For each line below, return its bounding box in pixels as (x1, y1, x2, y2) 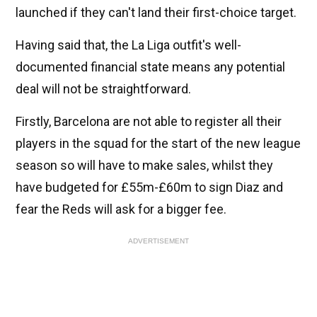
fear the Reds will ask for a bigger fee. (16, 202, 226, 217)
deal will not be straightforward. (16, 81, 191, 97)
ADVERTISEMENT (128, 237, 189, 246)
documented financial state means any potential (16, 59, 285, 75)
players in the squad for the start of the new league (16, 136, 301, 151)
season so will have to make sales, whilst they (16, 158, 273, 173)
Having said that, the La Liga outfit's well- (16, 38, 241, 53)
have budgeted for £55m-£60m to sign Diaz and (16, 180, 283, 195)
